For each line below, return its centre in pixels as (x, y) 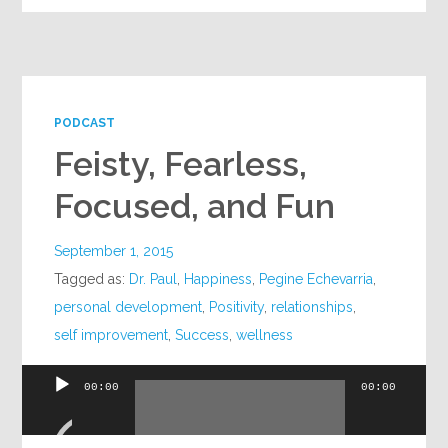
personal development (128, 306)
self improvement (111, 334)
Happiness (218, 278)
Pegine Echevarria (316, 278)
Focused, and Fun (195, 205)
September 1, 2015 (114, 250)
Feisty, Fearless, (181, 163)
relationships (312, 306)
